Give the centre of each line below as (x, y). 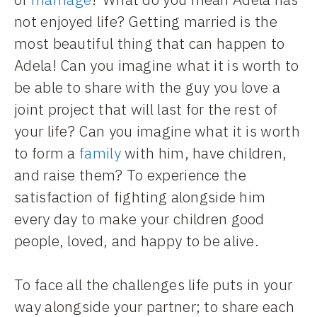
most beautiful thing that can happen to (150, 43)
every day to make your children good (139, 218)
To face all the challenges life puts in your (154, 285)
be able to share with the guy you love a (147, 87)
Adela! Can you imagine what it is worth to (157, 65)
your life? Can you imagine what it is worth (157, 131)
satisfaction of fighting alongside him (140, 196)
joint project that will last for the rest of (146, 109)
